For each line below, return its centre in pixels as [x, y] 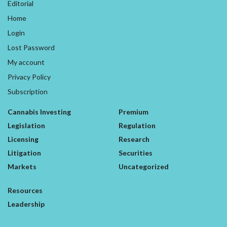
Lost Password [31, 48]
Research [134, 139]
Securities [136, 153]
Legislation [26, 126]
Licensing [23, 139]
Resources [25, 191]
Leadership [26, 204]
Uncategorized [144, 167]
